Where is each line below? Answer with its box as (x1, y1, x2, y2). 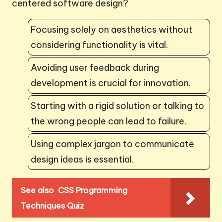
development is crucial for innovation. (31, 77, 191, 89)
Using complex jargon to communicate (31, 138, 194, 150)
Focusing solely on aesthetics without (31, 23, 192, 35)
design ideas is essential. (31, 153, 134, 165)
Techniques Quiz (21, 200, 84, 211)
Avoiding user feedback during (31, 61, 159, 73)
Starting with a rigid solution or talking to (31, 100, 204, 111)
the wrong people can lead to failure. (31, 115, 186, 127)
